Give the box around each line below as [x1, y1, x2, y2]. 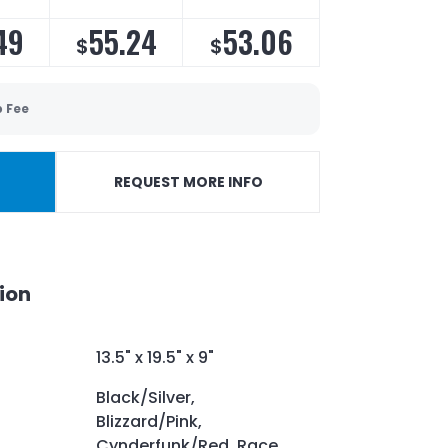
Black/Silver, [96, 385, 195, 409]
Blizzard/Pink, [96, 409, 202, 433]
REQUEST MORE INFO [113, 171, 263, 192]
